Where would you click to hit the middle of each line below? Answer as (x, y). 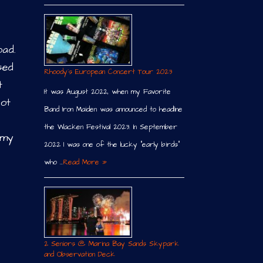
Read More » (85, 162)
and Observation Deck (79, 255)
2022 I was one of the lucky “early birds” (112, 144)
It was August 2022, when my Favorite (107, 92)
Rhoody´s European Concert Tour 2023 (108, 72)
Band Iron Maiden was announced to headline (113, 109)
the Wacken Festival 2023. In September (110, 127)
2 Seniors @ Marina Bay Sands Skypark (111, 244)
